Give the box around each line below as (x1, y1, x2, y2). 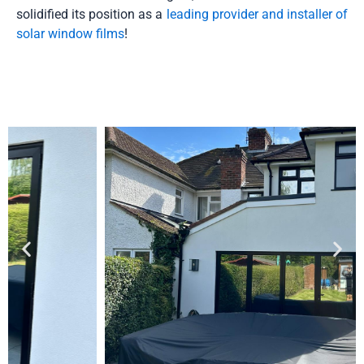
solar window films (16, 26, 124, 41)
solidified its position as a (16, 6, 167, 22)
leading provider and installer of (166, 6, 349, 22)
